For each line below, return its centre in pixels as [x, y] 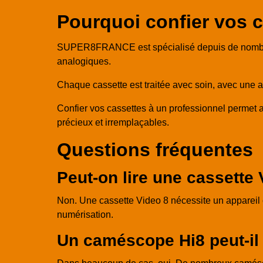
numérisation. [85, 215]
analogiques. [84, 62]
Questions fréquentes [155, 150]
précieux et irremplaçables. [113, 123]
